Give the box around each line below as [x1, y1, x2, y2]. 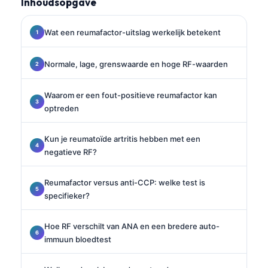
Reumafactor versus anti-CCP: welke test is [44, 177, 205, 187]
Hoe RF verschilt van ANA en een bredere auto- [44, 221, 220, 231]
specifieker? [44, 190, 90, 200]
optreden [44, 103, 79, 113]
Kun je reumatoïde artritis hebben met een [44, 133, 200, 144]
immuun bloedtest [44, 234, 111, 244]
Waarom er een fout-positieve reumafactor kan [44, 90, 217, 100]
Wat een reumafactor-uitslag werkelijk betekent [44, 27, 221, 37]
